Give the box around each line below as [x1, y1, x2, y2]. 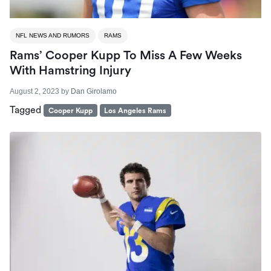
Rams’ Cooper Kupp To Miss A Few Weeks [10, 49, 242, 62]
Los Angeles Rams [104, 106, 167, 114]
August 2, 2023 [10, 87, 59, 96]
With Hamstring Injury [10, 64, 131, 77]
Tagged [10, 105, 44, 115]
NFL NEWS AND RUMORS [16, 31, 90, 39]
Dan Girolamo [71, 87, 117, 96]
